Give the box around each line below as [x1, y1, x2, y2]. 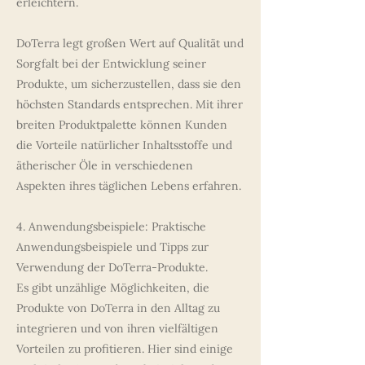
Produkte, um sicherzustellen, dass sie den [16, 77, 241, 91]
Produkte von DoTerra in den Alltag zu [16, 301, 220, 315]
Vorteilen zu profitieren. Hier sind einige [16, 341, 233, 356]
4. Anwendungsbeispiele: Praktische [16, 219, 206, 234]
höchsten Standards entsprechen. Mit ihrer [16, 97, 243, 112]
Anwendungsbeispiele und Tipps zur [16, 240, 209, 254]
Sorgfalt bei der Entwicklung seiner [16, 56, 206, 71]
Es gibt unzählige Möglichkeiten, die [16, 280, 209, 295]
